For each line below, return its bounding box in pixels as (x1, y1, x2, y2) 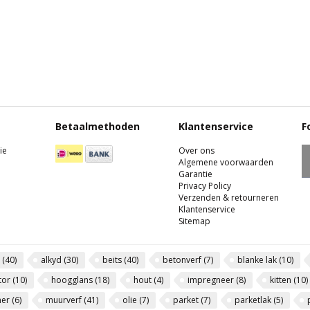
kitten (270, 274, 293, 286)
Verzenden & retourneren (179, 192, 279, 203)
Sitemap (179, 215, 210, 227)
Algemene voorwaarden (179, 156, 273, 168)
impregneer (188, 274, 236, 286)
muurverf (46, 294, 84, 306)
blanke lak (237, 254, 279, 266)
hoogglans (51, 274, 95, 286)
